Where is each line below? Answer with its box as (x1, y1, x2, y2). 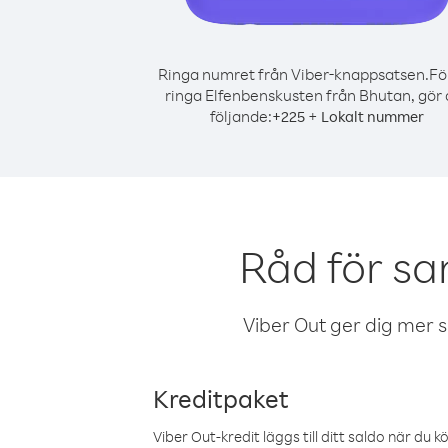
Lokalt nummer (321, 107, 424, 126)
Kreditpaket (153, 382, 289, 414)
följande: (210, 106, 272, 126)
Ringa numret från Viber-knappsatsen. (157, 64, 429, 84)
